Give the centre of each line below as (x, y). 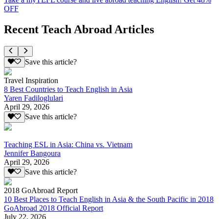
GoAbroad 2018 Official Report (54, 208)
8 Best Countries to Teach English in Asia (68, 89)
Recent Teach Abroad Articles (79, 29)
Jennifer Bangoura (32, 153)
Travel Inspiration (31, 81)
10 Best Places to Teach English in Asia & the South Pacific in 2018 (109, 199)
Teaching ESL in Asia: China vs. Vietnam (68, 144)
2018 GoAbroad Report (41, 190)
